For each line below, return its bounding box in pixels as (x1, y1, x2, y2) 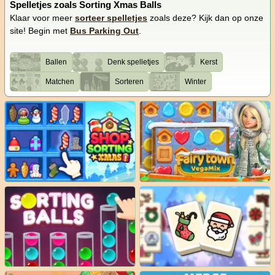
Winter (184, 77, 206, 87)
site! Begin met (10, 26, 70, 36)
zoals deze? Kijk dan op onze (147, 13, 263, 23)
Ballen (45, 58, 67, 67)
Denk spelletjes (107, 58, 160, 67)
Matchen (45, 77, 74, 87)
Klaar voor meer (10, 13, 75, 23)
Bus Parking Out (70, 26, 139, 36)
